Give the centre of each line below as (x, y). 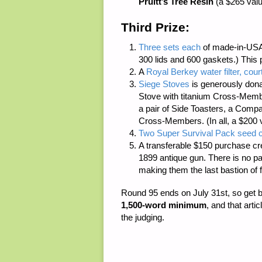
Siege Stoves (164, 84)
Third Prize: (155, 27)
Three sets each (170, 47)
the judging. (143, 217)
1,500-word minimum (164, 205)
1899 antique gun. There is (190, 157)
